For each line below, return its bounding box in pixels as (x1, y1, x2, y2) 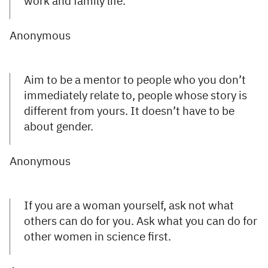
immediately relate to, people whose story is (24, 90, 247, 102)
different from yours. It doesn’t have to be (24, 105, 234, 117)
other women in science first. (24, 231, 171, 243)
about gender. (24, 121, 93, 133)
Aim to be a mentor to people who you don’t (24, 74, 246, 86)
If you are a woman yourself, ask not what (24, 200, 234, 212)
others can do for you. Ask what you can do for (24, 215, 257, 227)
